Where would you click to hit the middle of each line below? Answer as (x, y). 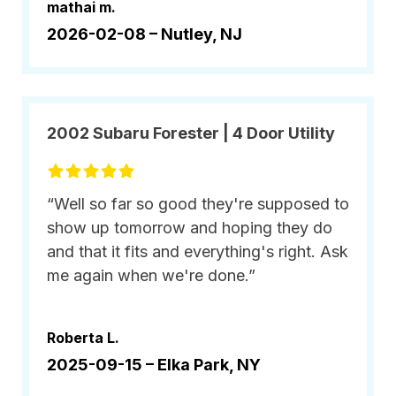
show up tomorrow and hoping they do (190, 228)
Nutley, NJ (202, 34)
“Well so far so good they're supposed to (198, 204)
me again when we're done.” (151, 275)
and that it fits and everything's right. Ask (198, 251)
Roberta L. (83, 338)
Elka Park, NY (209, 365)
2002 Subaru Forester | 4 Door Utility (191, 133)
